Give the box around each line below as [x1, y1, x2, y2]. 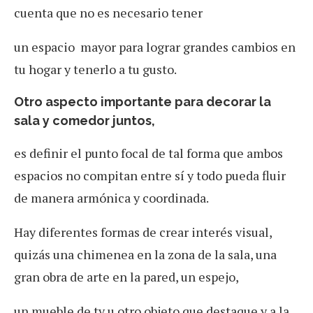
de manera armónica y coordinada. [14, 189, 209, 207]
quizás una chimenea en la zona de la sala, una [14, 246, 277, 263]
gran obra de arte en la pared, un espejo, [14, 268, 239, 286]
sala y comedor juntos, [14, 113, 155, 129]
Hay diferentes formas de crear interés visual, [14, 224, 272, 241]
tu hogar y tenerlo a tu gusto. [14, 61, 177, 78]
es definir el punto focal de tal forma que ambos [14, 145, 283, 162]
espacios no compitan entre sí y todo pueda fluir [14, 167, 286, 184]
